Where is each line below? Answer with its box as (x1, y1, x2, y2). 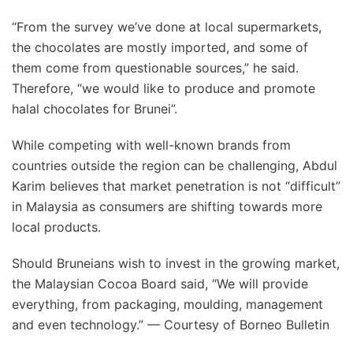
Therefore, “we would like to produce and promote (12, 80, 315, 96)
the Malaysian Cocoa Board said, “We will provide (12, 276, 308, 292)
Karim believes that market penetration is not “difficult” (12, 178, 340, 194)
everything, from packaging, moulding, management (12, 296, 323, 312)
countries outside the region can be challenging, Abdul (12, 158, 337, 173)
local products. (12, 219, 101, 235)
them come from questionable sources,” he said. (12, 60, 299, 76)
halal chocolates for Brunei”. (12, 101, 177, 117)
